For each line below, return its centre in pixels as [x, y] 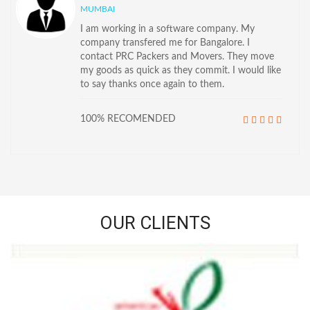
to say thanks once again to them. [152, 84]
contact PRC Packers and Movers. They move [177, 56]
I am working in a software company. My [167, 29]
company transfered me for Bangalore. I [165, 43]
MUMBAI [98, 9]
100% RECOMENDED [128, 119]
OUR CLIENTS [155, 222]
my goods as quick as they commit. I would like [181, 70]
